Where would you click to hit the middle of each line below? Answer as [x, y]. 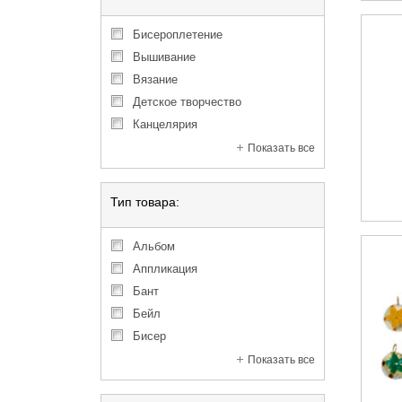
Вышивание [168, 57]
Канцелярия [169, 124]
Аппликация [169, 269]
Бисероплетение [182, 35]
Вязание [159, 79]
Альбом [158, 246]
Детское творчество [191, 102]
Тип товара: [145, 202]
